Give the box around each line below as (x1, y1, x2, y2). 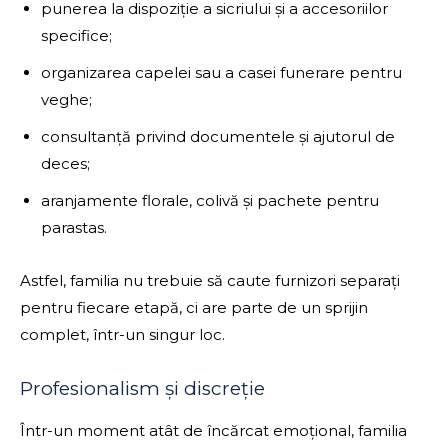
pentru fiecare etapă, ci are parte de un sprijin (20, 298, 368, 318)
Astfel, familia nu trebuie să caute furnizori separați (20, 271, 400, 291)
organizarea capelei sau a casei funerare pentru (41, 63, 402, 83)
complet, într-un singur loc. (20, 325, 225, 345)
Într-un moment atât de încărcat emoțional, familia (20, 421, 407, 441)
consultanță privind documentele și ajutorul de (41, 127, 395, 147)
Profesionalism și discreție (20, 377, 265, 401)
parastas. (41, 218, 107, 238)
